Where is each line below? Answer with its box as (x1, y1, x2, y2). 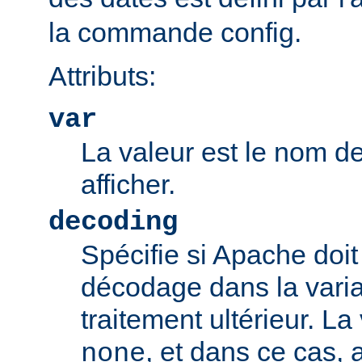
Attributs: (48, 61, 156, 92)
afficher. (81, 169, 175, 200)
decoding (48, 207, 178, 238)
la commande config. (48, 17, 301, 48)
